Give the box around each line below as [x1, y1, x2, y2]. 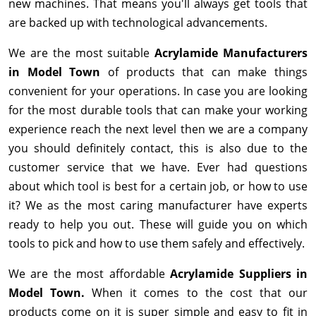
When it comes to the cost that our [92, 285, 308, 301]
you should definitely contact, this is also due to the [8, 140, 308, 157]
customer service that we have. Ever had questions [8, 159, 308, 176]
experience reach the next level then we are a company [8, 121, 308, 138]
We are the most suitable [8, 45, 155, 61]
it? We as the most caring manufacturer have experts [8, 197, 308, 214]
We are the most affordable [8, 266, 171, 282]
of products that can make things [107, 64, 308, 80]
